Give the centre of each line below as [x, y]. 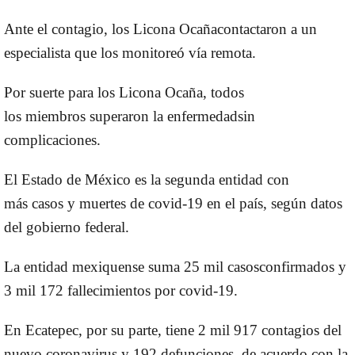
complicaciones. [54, 139]
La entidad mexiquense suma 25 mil [116, 266]
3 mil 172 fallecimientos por [92, 290]
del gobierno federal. [69, 227]
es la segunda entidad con [210, 179]
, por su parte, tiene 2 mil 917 [170, 330]
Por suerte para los [61, 92]
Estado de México [76, 179]
